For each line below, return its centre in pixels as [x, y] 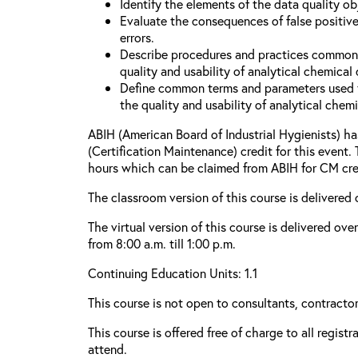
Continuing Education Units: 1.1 [173, 273]
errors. [137, 37]
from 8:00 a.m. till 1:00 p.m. [162, 243]
